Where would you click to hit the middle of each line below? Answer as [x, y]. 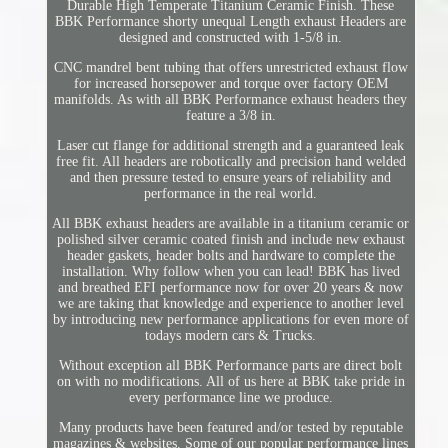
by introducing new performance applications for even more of [230, 320]
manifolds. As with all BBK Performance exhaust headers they [231, 100]
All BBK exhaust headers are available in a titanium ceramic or [231, 224]
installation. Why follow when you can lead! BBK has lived [230, 272]
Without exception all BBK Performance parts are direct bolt [231, 366]
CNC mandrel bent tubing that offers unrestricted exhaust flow [230, 68]
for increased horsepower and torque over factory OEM [230, 84]
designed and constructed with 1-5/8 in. [231, 38]
